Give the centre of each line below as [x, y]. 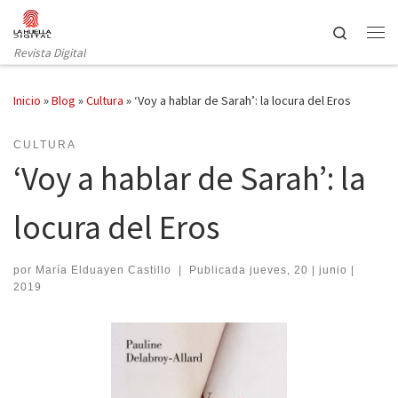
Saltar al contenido [76, 25]
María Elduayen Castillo [103, 270]
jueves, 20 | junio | [302, 270]
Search [367, 31]
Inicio [27, 101]
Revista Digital [49, 52]
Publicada [219, 270]
